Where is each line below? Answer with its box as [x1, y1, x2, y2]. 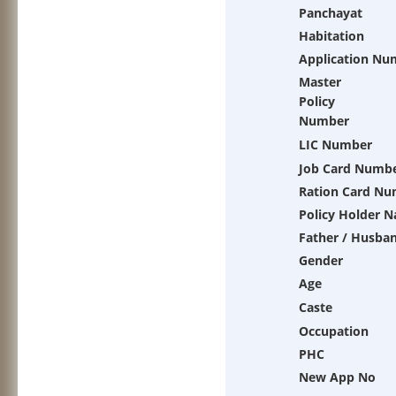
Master [299, 73, 341, 90]
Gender [299, 252, 343, 269]
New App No [299, 369, 376, 385]
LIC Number [299, 136, 372, 153]
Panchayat [299, 4, 362, 21]
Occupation [299, 323, 369, 339]
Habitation [299, 27, 364, 44]
